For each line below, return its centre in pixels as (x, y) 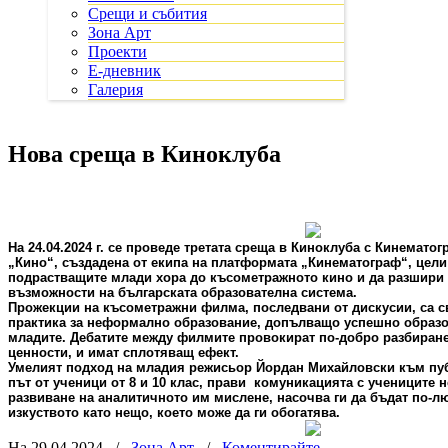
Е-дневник (124, 70)
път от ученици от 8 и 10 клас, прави (127, 382)
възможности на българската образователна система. (182, 292)
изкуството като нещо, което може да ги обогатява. (174, 412)
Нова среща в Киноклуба (144, 153)
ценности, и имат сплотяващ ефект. (123, 352)
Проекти (117, 51)
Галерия (115, 89)
